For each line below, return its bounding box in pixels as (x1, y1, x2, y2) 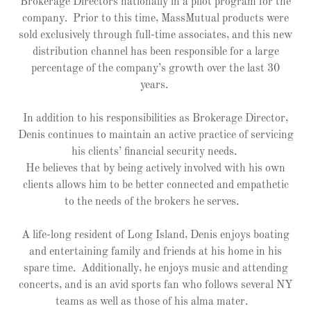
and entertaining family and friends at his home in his (29, 246, 282, 258)
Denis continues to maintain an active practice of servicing (17, 130, 294, 141)
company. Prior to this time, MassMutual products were (22, 13, 289, 24)
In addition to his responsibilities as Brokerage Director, (23, 113, 288, 124)
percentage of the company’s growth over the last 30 (31, 63, 280, 74)
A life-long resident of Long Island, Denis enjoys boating (22, 230, 289, 241)
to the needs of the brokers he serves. (64, 196, 247, 208)
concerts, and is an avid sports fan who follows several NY (18, 280, 293, 291)
